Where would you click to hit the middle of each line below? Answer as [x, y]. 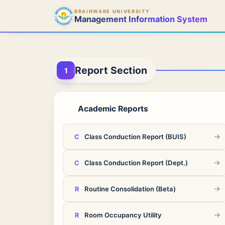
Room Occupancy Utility [123, 215]
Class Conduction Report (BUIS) [135, 137]
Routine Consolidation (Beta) [130, 189]
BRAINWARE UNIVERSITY [112, 11]
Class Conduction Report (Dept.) [136, 163]
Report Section [111, 70]
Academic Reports [113, 109]
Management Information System [141, 19]
